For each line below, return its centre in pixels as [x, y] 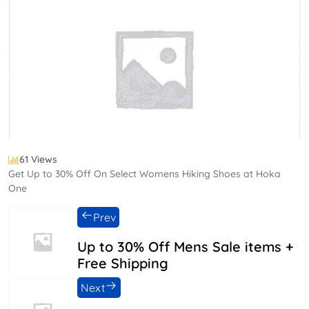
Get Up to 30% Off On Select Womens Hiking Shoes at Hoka [144, 174]
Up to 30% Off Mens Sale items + [185, 247]
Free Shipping [123, 263]
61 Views [38, 159]
